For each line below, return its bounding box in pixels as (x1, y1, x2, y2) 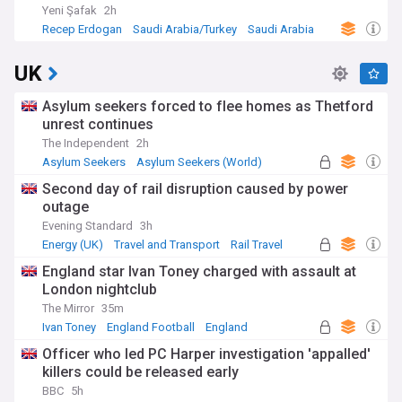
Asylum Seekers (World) (136, 155, 262, 169)
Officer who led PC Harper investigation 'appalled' (42, 345, 371, 363)
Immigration (46, 170, 108, 183)
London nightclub (42, 281, 157, 298)
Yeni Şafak (42, 4, 97, 17)
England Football (107, 320, 195, 334)
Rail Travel (231, 238, 283, 251)
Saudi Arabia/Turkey (133, 22, 237, 36)
